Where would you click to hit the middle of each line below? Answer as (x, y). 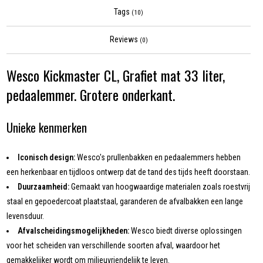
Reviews (124, 40)
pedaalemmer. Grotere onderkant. (91, 95)
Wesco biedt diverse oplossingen (186, 231)
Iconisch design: (47, 158)
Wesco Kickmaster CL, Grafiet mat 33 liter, (116, 75)
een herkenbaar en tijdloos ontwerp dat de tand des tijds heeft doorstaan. (129, 172)
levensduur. (26, 216)
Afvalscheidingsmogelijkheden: (74, 231)
